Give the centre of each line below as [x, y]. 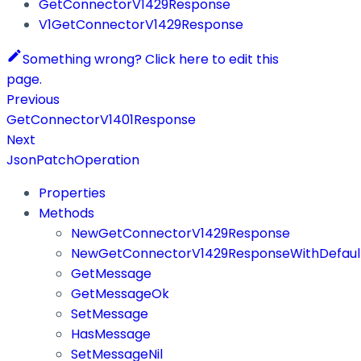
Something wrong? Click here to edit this [151, 59]
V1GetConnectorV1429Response [141, 24]
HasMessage [111, 334]
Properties [72, 193]
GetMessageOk [120, 293]
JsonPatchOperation [73, 160]
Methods [66, 213]
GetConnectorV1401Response [101, 119]
